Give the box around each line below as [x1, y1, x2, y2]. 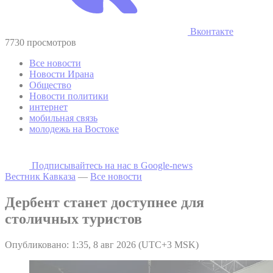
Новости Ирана [29, 68, 94, 79]
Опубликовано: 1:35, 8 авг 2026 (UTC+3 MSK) [5, 239, 199, 250]
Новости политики [29, 90, 108, 101]
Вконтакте [188, 26, 233, 37]
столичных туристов [5, 210, 142, 227]
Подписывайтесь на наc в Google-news [32, 160, 193, 171]
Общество [29, 79, 71, 90]
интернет [29, 101, 68, 112]
